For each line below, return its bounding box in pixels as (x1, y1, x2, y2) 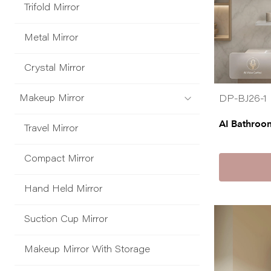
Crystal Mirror (24, 64, 85, 74)
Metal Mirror (24, 34, 78, 44)
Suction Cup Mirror (24, 215, 108, 225)
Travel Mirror (24, 125, 78, 134)
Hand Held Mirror (24, 185, 102, 195)
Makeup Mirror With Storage (24, 246, 150, 255)
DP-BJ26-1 (219, 95, 267, 105)
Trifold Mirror (24, 4, 79, 13)
